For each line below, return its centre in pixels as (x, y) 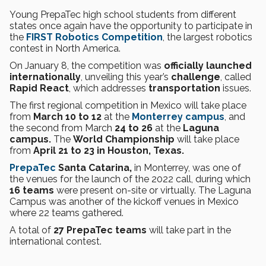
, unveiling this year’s (126, 77)
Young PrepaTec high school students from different (123, 15)
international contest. (56, 241)
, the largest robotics (208, 37)
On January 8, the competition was (87, 66)
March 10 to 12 (67, 117)
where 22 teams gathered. (66, 213)
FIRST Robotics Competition (94, 37)
